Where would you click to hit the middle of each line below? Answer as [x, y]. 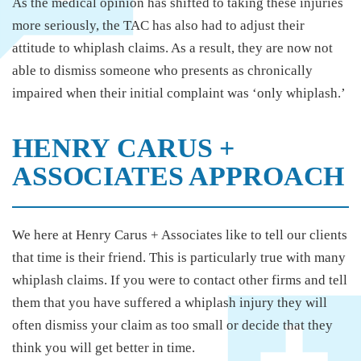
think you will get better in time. [104, 347]
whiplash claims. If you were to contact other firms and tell [180, 280]
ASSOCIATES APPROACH [178, 176]
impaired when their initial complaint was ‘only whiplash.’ [179, 93]
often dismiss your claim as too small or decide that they [172, 325]
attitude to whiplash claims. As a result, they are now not [172, 48]
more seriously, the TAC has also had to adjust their [158, 25]
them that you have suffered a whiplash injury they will [170, 302]
